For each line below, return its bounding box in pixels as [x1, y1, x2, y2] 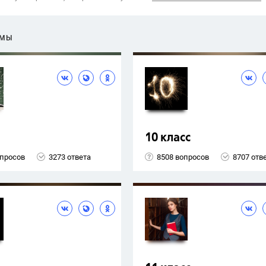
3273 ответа [49, 152, 91, 161]
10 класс [145, 132, 191, 145]
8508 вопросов [157, 152, 209, 161]
